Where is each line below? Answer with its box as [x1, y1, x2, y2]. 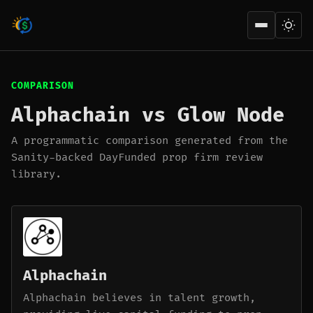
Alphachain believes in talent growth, [23, 291, 256, 305]
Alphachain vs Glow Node [11, 103, 284, 128]
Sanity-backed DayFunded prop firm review [11, 151, 263, 164]
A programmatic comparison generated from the [11, 134, 288, 147]
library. [11, 168, 61, 181]
